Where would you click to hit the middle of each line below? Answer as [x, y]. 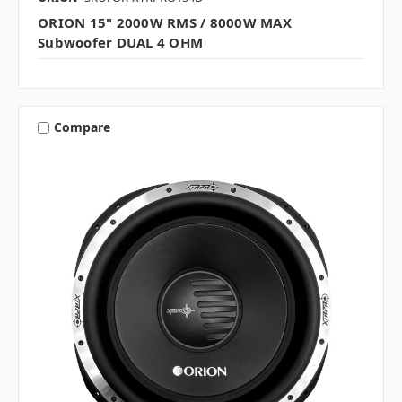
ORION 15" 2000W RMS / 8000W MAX [165, 22]
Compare [82, 127]
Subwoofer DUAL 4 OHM [120, 42]
